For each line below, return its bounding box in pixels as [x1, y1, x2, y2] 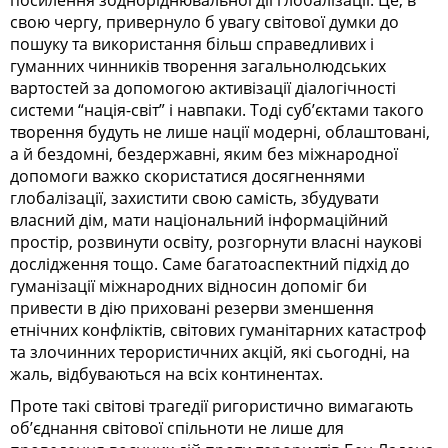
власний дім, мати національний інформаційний [10, 209, 388, 232]
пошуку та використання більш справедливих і [10, 33, 374, 56]
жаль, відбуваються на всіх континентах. [10, 363, 323, 386]
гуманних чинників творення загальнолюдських [10, 55, 386, 78]
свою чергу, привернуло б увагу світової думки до [10, 11, 399, 34]
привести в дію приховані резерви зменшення [10, 297, 374, 320]
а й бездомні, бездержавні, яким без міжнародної [10, 143, 398, 166]
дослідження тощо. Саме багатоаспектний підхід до [10, 253, 410, 276]
